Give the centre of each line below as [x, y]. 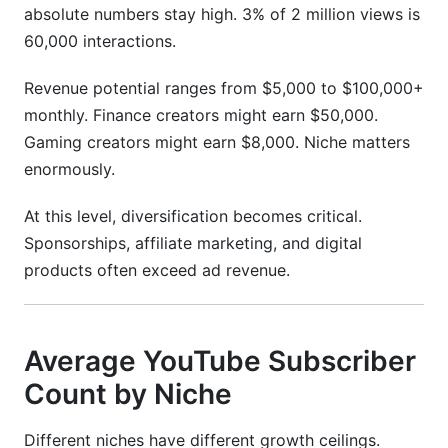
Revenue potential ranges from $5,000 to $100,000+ [224, 88]
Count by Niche [128, 394]
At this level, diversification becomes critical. [193, 216]
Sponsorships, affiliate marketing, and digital [193, 243]
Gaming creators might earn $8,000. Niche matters [217, 142]
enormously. [69, 169]
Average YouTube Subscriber [220, 361]
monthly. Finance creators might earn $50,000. [201, 115]
